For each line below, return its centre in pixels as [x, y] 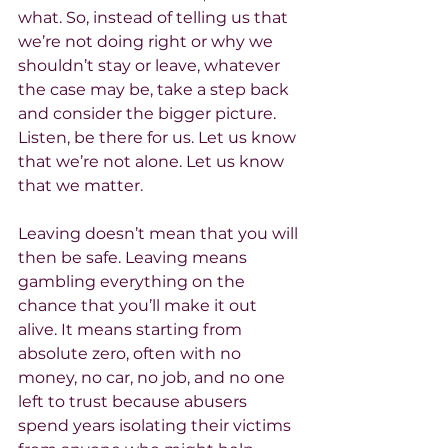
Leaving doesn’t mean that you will [160, 233]
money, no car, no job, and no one [153, 377]
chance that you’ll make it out [139, 305]
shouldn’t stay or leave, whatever [151, 65]
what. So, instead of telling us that [155, 17]
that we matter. [80, 185]
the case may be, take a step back [155, 89]
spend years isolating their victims [156, 425]
